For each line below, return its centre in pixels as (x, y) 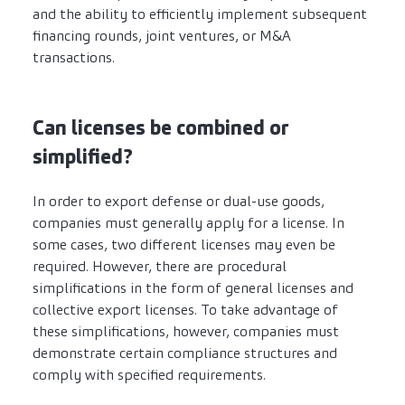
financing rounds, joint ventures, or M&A (162, 36)
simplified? (83, 157)
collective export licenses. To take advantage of (185, 310)
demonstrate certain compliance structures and (185, 353)
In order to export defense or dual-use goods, (179, 202)
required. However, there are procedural (160, 267)
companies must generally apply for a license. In (188, 223)
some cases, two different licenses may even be (184, 245)
